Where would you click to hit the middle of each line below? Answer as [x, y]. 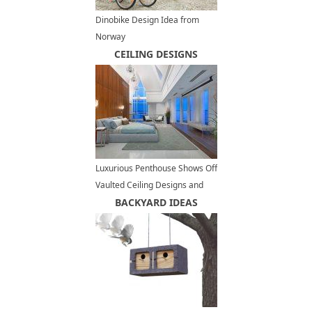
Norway [110, 37]
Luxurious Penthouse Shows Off [156, 169]
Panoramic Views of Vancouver [155, 202]
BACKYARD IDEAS [156, 203]
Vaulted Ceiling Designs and [149, 185]
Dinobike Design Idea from [147, 20]
